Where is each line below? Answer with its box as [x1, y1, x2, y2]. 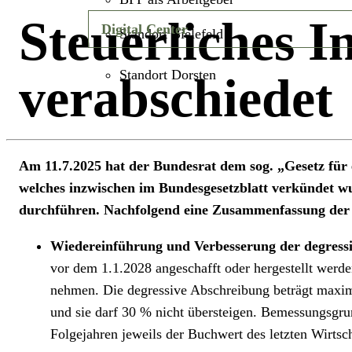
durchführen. [19, 202, 104, 218]
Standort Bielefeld [119, 26, 223, 42]
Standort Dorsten [119, 67, 216, 82]
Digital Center [101, 21, 188, 37]
